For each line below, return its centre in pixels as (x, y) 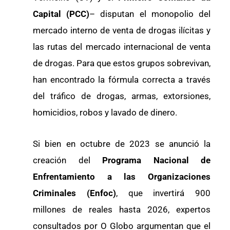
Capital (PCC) (61, 14)
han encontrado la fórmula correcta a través (122, 79)
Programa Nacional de (156, 160)
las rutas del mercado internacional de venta (122, 46)
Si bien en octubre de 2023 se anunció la (122, 144)
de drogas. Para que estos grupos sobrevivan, (122, 63)
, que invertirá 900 (163, 193)
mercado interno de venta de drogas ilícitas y (122, 30)
